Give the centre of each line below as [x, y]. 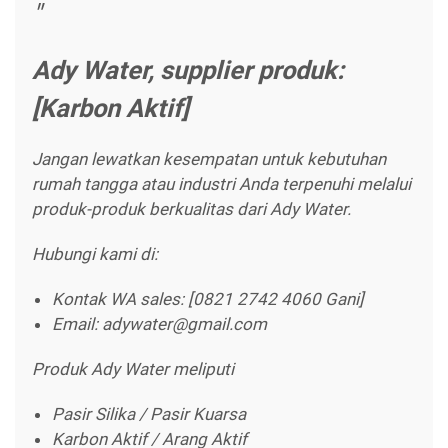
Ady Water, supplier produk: [188, 69]
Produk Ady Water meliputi [133, 368]
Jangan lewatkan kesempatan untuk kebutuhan [209, 158]
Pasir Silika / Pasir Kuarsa [149, 413]
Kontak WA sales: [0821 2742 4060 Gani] [208, 298]
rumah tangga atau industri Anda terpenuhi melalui [221, 183]
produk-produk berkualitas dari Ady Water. [191, 208]
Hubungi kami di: [95, 253]
